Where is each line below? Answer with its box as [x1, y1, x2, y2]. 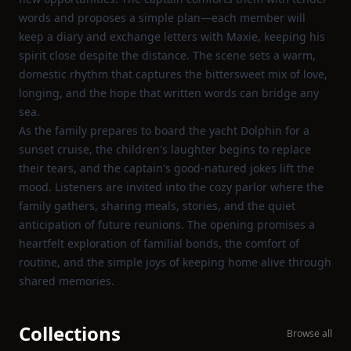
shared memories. [19, 273, 114, 288]
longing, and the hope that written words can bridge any [19, 85, 319, 100]
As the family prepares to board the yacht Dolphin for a [19, 123, 309, 138]
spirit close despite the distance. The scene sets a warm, [19, 48, 316, 63]
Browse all [287, 327, 332, 340]
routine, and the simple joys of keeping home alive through [19, 255, 331, 270]
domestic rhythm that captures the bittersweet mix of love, [19, 67, 327, 81]
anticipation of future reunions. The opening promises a [19, 217, 315, 232]
